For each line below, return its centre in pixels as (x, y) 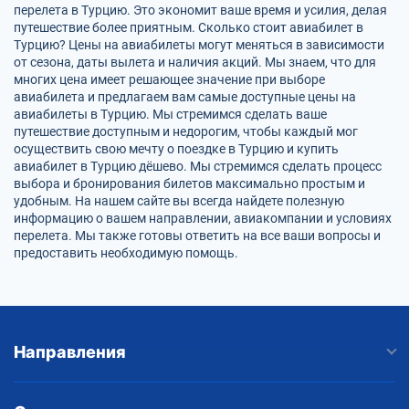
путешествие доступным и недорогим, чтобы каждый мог (186, 131)
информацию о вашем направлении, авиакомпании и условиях (203, 218)
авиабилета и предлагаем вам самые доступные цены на (185, 96)
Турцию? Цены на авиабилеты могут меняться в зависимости (199, 44)
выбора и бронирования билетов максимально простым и (189, 183)
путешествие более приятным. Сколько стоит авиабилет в (189, 27)
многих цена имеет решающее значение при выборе (169, 79)
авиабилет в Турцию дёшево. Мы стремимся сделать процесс (198, 166)
